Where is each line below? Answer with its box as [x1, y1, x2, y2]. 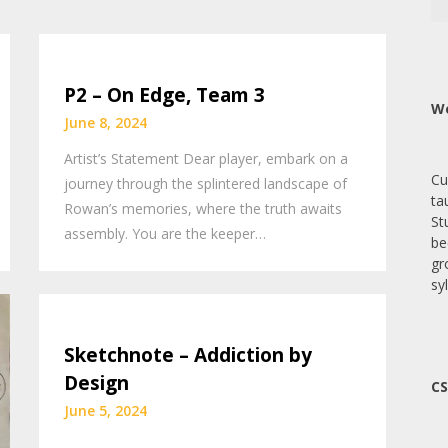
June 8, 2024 [64, 113, 148, 133]
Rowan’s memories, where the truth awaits [64, 199, 343, 219]
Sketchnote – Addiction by [64, 341, 313, 368]
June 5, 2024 [64, 400, 148, 420]
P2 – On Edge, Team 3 [64, 82, 266, 109]
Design [64, 369, 130, 396]
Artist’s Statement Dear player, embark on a [64, 149, 349, 169]
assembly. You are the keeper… [64, 224, 267, 244]
